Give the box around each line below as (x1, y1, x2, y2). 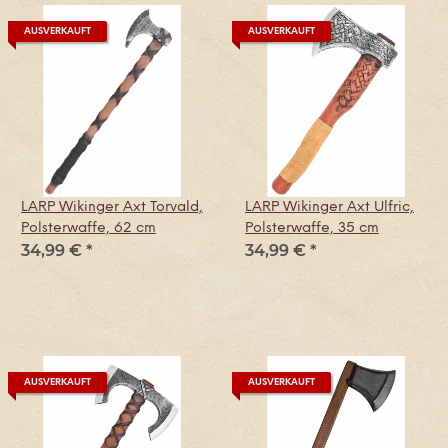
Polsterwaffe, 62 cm (21, 221, 156, 237)
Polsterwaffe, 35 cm (245, 221, 379, 237)
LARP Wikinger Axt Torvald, (21, 200, 203, 216)
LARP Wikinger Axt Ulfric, (245, 200, 414, 216)
